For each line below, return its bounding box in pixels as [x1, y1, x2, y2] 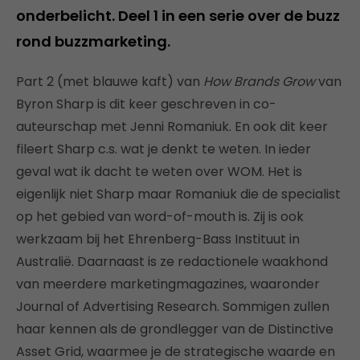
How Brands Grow [203, 72, 318, 91]
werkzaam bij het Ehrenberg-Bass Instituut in [16, 230, 300, 248]
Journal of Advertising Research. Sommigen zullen [16, 297, 329, 316]
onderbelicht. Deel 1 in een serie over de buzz [16, 6, 340, 26]
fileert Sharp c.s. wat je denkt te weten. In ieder [16, 140, 311, 158]
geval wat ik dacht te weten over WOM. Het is [16, 162, 302, 181]
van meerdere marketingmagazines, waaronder [16, 275, 320, 293]
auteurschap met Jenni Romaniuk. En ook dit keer [16, 117, 328, 136]
